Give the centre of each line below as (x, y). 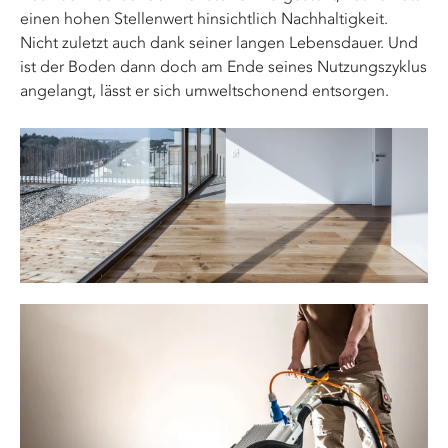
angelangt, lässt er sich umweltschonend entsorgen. (204, 91)
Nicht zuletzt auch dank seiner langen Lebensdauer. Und (219, 43)
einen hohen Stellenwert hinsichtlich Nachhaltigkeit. (204, 19)
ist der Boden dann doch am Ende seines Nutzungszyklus (223, 67)
